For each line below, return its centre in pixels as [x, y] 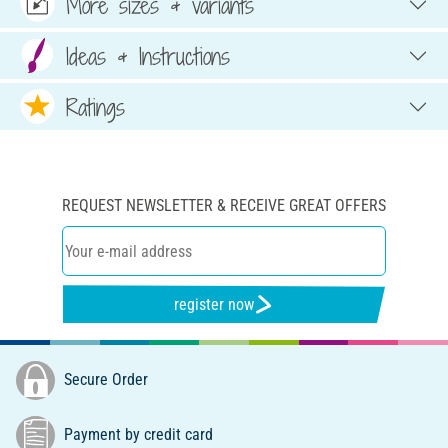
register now [214, 304]
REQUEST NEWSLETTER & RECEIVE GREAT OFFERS [224, 206]
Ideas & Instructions [148, 55]
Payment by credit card [136, 434]
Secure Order [104, 379]
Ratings [95, 106]
